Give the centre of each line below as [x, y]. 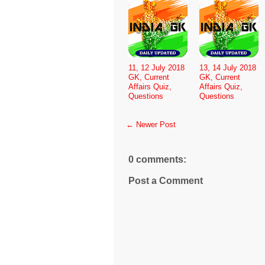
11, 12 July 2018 [156, 67]
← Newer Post [151, 124]
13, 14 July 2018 [228, 67]
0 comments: [157, 159]
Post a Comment [166, 180]
